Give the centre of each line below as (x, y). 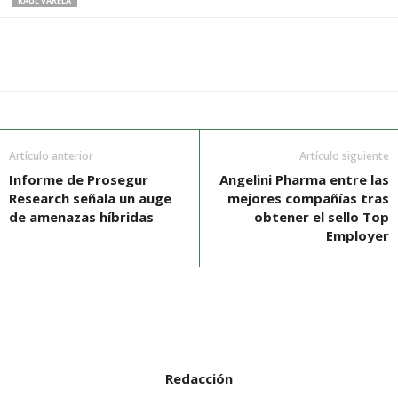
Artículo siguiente (344, 156)
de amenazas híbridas (81, 217)
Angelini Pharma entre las (304, 180)
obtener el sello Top (322, 217)
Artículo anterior (51, 156)
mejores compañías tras (308, 199)
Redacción (199, 379)
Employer (358, 236)
